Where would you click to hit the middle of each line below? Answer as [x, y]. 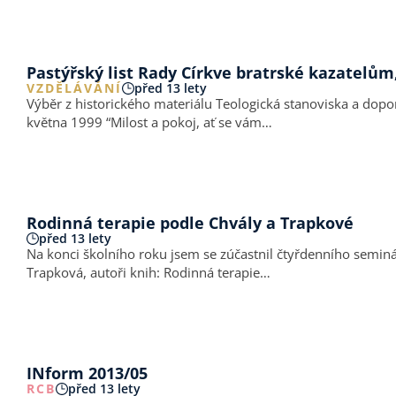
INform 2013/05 [87, 373]
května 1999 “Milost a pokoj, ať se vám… [189, 122]
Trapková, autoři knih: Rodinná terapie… [217, 272]
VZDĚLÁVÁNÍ [74, 88]
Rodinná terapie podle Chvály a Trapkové [190, 223]
